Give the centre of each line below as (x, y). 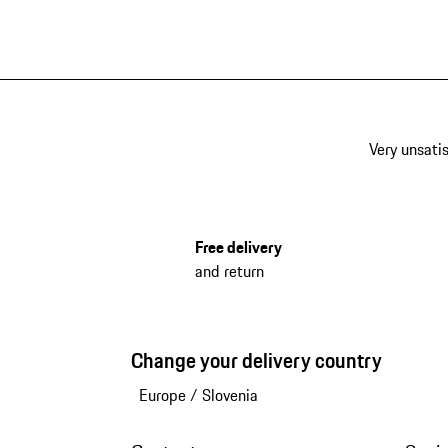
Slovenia (229, 394)
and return (229, 270)
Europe (162, 394)
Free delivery (238, 246)
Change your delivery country (256, 360)
